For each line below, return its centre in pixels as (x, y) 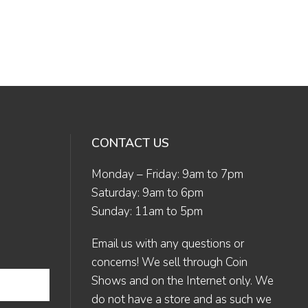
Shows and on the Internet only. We (183, 281)
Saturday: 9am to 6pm (147, 193)
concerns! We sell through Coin (169, 262)
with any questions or (188, 244)
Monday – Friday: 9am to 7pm (167, 174)
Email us (112, 244)
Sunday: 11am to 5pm (147, 211)
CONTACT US (130, 143)
